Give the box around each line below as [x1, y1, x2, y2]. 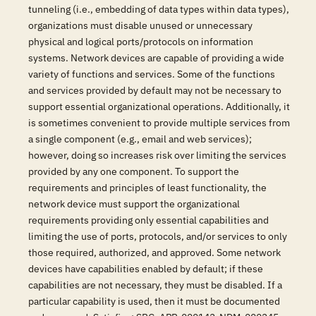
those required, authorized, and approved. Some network [28, 246, 281, 259]
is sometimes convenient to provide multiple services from [28, 116, 290, 129]
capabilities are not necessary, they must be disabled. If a [28, 279, 282, 291]
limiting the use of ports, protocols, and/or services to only [28, 230, 287, 243]
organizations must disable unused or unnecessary [28, 19, 253, 32]
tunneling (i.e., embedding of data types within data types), [28, 3, 289, 16]
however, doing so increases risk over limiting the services [28, 149, 286, 162]
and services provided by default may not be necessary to [28, 84, 281, 97]
